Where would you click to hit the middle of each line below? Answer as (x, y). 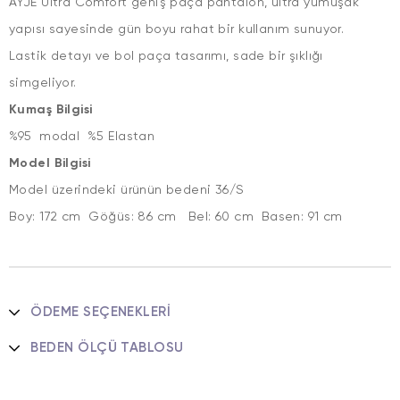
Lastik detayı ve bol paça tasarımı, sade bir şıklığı (166, 56)
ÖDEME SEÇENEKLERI (101, 312)
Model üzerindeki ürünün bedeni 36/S (127, 190)
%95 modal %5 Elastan (84, 136)
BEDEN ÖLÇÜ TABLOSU (107, 347)
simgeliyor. (43, 83)
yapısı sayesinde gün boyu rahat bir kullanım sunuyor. (177, 29)
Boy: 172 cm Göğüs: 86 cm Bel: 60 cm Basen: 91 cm (198, 217)
